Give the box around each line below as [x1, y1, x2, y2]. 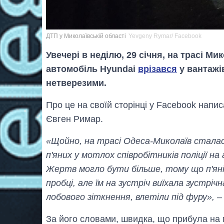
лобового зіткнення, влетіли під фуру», [46, 191, 214, 202]
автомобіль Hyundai [46, 63, 138, 74]
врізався [138, 63, 177, 74]
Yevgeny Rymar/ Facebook [128, 32, 201, 39]
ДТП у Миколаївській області [46, 32, 126, 39]
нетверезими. [46, 77, 106, 88]
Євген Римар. [46, 113, 103, 124]
